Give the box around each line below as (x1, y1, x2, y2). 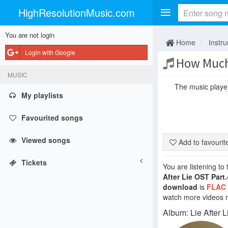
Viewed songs (21, 135, 70, 145)
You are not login (5, 30, 54, 40)
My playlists (21, 90, 63, 100)
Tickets (21, 157, 47, 167)
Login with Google (25, 48, 75, 56)
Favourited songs (21, 112, 83, 123)
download (163, 182, 197, 192)
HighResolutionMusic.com (18, 5, 135, 20)
